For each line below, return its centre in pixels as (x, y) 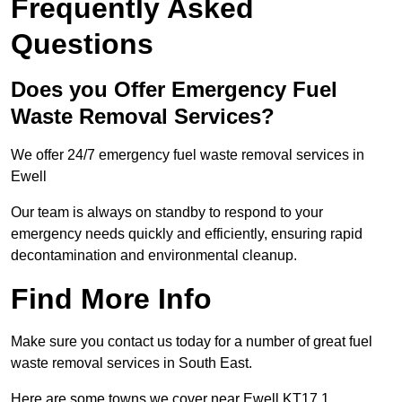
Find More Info (111, 299)
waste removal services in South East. (131, 363)
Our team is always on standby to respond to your (167, 213)
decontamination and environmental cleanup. (154, 256)
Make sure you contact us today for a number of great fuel (192, 342)
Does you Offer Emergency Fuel (174, 90)
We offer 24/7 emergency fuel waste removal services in (188, 155)
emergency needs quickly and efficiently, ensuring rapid (187, 234)
